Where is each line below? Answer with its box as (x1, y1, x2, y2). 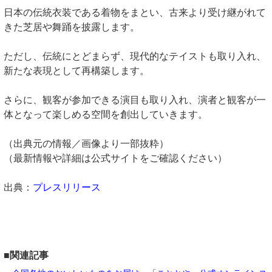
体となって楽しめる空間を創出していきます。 (4, 109, 208, 120)
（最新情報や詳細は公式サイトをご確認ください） (4, 153, 227, 163)
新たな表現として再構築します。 (4, 66, 149, 76)
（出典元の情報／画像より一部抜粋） (4, 138, 169, 149)
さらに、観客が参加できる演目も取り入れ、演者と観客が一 (4, 95, 266, 105)
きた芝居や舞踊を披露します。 (4, 22, 140, 32)
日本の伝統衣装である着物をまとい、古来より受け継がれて (4, 7, 266, 18)
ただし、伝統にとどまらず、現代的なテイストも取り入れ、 (4, 51, 266, 61)
